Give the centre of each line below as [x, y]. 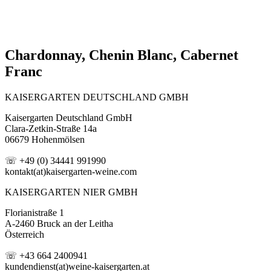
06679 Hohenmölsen [45, 139]
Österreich [24, 234]
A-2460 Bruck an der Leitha [59, 223]
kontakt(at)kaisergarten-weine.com [71, 171]
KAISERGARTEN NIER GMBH [71, 192]
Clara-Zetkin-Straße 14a [51, 128]
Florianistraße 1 [34, 212]
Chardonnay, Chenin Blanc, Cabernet [122, 55]
